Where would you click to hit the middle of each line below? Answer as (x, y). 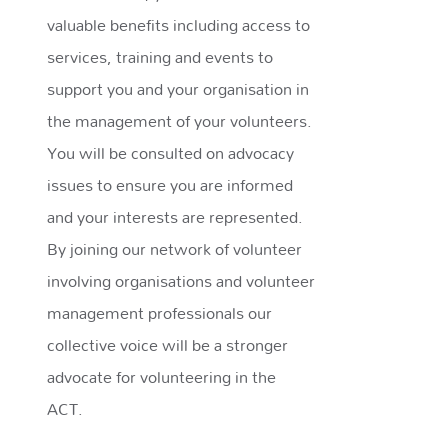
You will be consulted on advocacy (171, 153)
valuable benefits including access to (179, 25)
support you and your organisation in (178, 89)
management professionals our (160, 313)
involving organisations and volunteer (181, 281)
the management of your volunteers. (180, 121)
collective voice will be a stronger (168, 345)
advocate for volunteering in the (162, 377)
